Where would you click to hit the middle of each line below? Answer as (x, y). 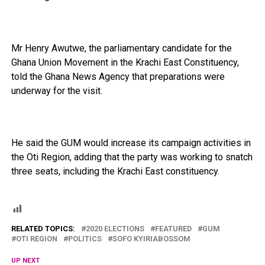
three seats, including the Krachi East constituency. (115, 172)
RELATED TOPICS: (43, 229)
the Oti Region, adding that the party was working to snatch (132, 157)
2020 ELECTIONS (115, 229)
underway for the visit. (56, 91)
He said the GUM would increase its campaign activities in (131, 143)
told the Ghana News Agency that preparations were (118, 77)
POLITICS (85, 239)
